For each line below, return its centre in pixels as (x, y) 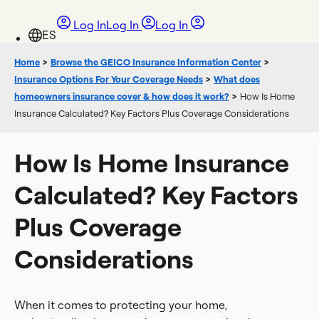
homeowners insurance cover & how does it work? (122, 96)
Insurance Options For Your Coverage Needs (109, 79)
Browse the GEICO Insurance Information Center (156, 62)
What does (237, 79)
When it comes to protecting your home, (121, 305)
